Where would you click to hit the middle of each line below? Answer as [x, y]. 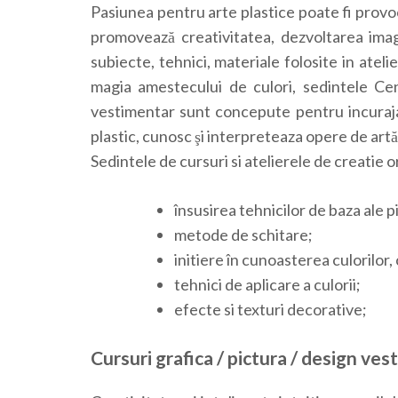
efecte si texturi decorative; [271, 309]
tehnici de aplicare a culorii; [267, 284]
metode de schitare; [243, 235]
